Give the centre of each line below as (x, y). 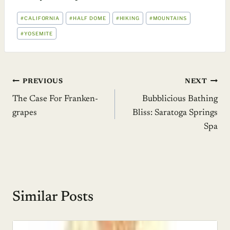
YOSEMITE (39, 33)
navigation (44, 106)
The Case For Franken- (55, 100)
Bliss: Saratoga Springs (175, 113)
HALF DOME (90, 18)
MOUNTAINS (170, 18)
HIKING (130, 18)
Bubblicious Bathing (180, 100)
